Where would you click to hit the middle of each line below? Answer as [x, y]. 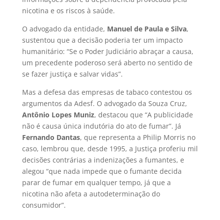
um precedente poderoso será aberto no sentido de [107, 62]
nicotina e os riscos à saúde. [68, 10]
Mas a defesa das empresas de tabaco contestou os [107, 92]
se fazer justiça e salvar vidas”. [72, 74]
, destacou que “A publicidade [143, 114]
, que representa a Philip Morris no [137, 137]
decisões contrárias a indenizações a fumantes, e [103, 160]
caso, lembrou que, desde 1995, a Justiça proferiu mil [110, 148]
